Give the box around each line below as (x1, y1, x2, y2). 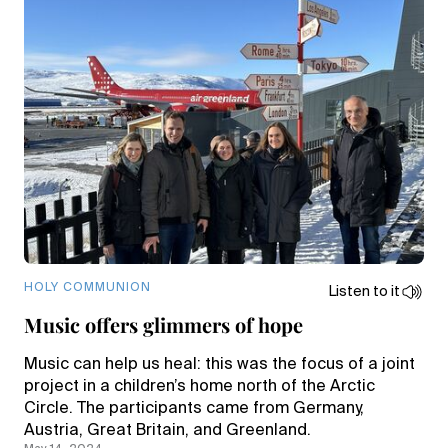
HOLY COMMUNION (24, 282, 151, 294)
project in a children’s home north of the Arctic (24, 379, 375, 395)
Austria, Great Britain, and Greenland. (24, 423, 311, 439)
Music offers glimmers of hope (24, 311, 303, 338)
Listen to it (329, 285, 400, 299)
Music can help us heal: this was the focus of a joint (24, 357, 415, 373)
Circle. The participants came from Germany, (24, 401, 364, 417)
